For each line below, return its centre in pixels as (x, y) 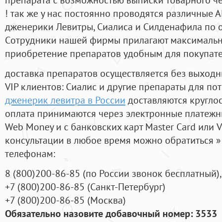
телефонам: (30, 154)
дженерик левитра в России (65, 100)
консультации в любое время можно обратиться (111, 140)
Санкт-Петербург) (128, 187)
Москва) (108, 200)
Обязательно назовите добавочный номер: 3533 (111, 214)
